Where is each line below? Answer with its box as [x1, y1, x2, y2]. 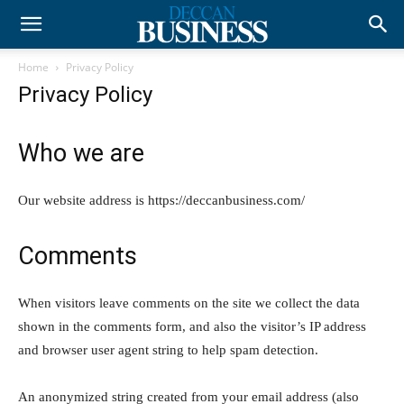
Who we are [18, 139, 144, 168]
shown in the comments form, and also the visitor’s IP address [18, 319, 366, 334]
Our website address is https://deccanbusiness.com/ [18, 193, 312, 207]
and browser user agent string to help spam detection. [18, 343, 318, 357]
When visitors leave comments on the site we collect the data [18, 296, 360, 310]
